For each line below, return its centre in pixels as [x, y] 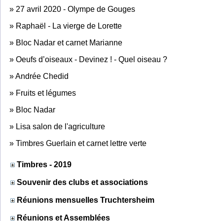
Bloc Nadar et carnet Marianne [69, 42]
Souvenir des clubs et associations [82, 182]
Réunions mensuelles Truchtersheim [86, 200]
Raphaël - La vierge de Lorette [69, 26]
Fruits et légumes [46, 93]
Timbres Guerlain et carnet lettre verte [81, 143]
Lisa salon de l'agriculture [60, 126]
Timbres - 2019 [44, 164]
